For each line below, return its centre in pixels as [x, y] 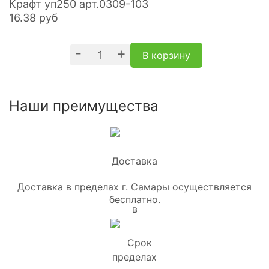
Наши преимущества [84, 106]
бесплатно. [134, 199]
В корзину [166, 55]
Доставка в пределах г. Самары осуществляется [134, 186]
